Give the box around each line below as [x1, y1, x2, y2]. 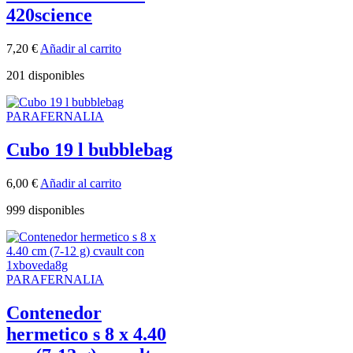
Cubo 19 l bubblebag [6, 139, 173, 160]
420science [6, 4, 92, 25]
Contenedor [6, 302, 102, 323]
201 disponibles [6, 68, 84, 82]
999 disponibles [6, 203, 84, 217]
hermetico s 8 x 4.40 [6, 323, 166, 344]
